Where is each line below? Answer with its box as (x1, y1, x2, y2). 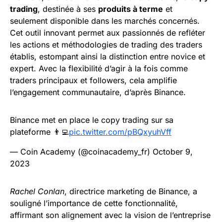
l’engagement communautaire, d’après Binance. (10, 87, 186, 97)
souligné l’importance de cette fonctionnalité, (10, 198, 178, 208)
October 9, (153, 147, 193, 157)
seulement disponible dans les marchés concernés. (10, 16, 200, 26)
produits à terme (98, 4, 163, 14)
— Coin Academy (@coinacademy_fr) (10, 147, 153, 157)
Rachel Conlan (10, 186, 64, 196)
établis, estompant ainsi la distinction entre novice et (10, 52, 205, 61)
